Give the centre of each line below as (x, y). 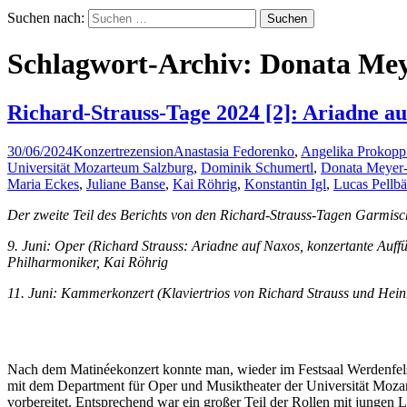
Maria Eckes (43, 184)
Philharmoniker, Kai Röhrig (88, 262)
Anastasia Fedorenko (234, 151)
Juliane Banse (126, 184)
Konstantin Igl (285, 184)
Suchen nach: (46, 17)
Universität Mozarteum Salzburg (100, 167)
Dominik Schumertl (257, 167)
